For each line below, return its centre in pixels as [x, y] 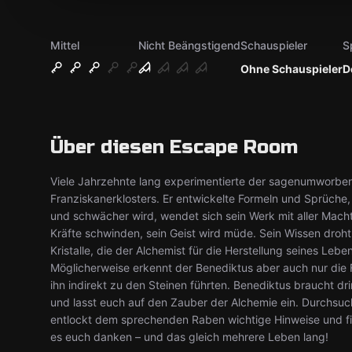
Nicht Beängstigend [189, 45]
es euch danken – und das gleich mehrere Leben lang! [189, 337]
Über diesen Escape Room [174, 147]
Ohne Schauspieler [291, 69]
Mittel [65, 45]
